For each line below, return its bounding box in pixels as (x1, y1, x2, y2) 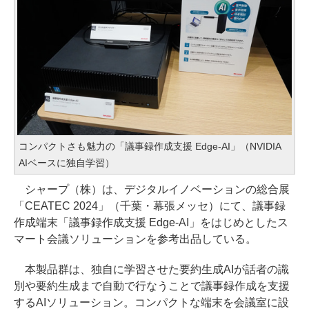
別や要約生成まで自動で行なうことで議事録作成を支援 (14, 280, 290, 292)
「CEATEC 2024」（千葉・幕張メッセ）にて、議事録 (14, 200, 286, 212)
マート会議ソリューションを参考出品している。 (14, 233, 257, 246)
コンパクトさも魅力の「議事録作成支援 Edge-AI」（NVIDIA (19, 141, 281, 152)
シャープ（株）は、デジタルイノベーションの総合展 (14, 183, 290, 196)
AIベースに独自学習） (19, 157, 114, 169)
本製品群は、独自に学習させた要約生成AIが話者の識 (14, 263, 289, 276)
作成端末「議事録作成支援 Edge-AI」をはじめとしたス (14, 217, 288, 229)
